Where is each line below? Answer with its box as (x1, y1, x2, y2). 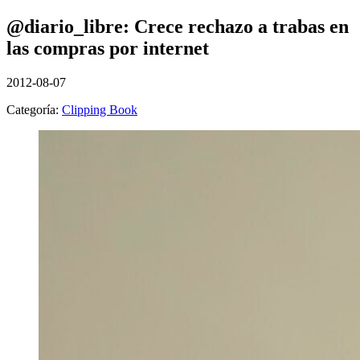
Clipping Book (62, 102, 137, 117)
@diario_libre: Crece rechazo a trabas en (6, 15, 349, 37)
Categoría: (6, 102, 62, 117)
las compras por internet (6, 37, 209, 59)
